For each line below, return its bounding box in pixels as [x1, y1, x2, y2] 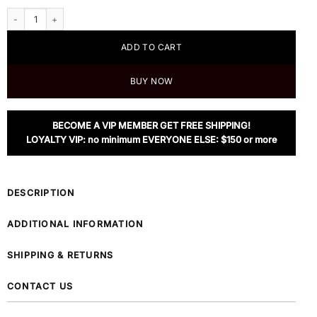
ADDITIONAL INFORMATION [7, 219, 144, 230]
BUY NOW [129, 76, 173, 87]
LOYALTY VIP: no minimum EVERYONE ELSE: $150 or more [25, 134, 277, 146]
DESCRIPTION [7, 188, 75, 199]
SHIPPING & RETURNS [7, 250, 114, 261]
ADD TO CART [121, 42, 182, 53]
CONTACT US [7, 281, 74, 292]
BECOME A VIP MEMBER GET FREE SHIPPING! [52, 120, 250, 132]
